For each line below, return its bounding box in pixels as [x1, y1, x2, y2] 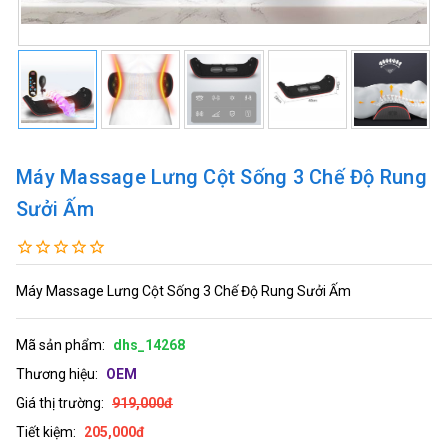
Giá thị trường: [16, 394, 104, 411]
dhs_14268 [113, 336, 185, 353]
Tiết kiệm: [16, 423, 76, 440]
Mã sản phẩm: [16, 336, 105, 353]
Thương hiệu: [16, 365, 98, 382]
